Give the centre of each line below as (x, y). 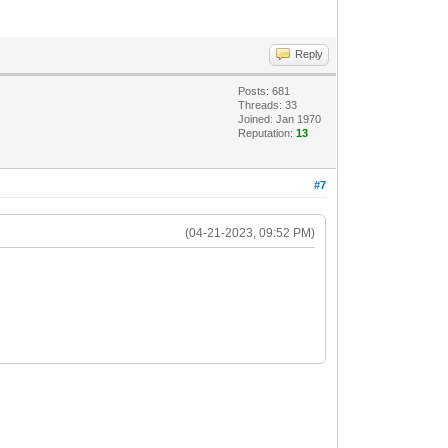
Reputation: (267, 133)
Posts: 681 (264, 91)
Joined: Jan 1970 (280, 119)
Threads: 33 (268, 105)
